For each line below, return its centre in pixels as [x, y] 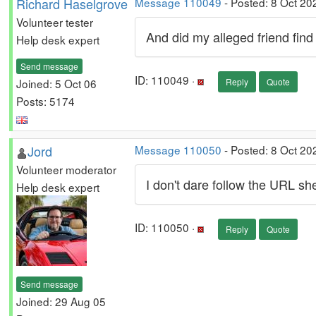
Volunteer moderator [66, 169]
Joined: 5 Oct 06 [56, 83]
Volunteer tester [55, 22]
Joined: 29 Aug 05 [61, 301]
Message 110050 [178, 150]
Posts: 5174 [45, 101]
